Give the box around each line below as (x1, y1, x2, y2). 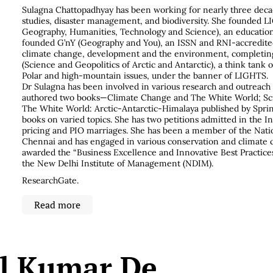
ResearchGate (22, 175, 77, 186)
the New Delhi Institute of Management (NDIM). (22, 158, 213, 169)
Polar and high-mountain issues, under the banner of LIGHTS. (22, 70, 268, 82)
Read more (34, 198, 80, 212)
